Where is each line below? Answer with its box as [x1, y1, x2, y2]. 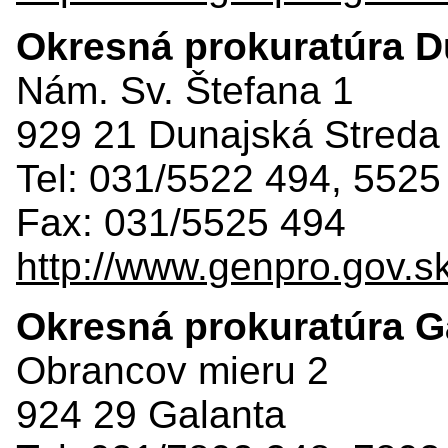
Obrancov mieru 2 [16, 348, 329, 392]
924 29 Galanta [16, 392, 286, 436]
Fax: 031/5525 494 [16, 200, 346, 244]
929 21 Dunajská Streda [16, 112, 440, 156]
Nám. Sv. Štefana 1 [16, 68, 354, 112]
